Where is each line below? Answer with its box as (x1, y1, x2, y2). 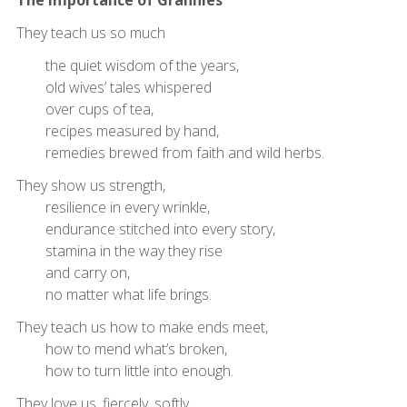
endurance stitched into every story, (15, 218, 275, 239)
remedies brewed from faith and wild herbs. (15, 142, 324, 163)
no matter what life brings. (15, 283, 212, 304)
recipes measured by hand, (15, 120, 219, 141)
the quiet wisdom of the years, (15, 55, 239, 75)
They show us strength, (15, 174, 165, 195)
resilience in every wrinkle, (15, 196, 210, 217)
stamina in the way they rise (15, 240, 223, 261)
